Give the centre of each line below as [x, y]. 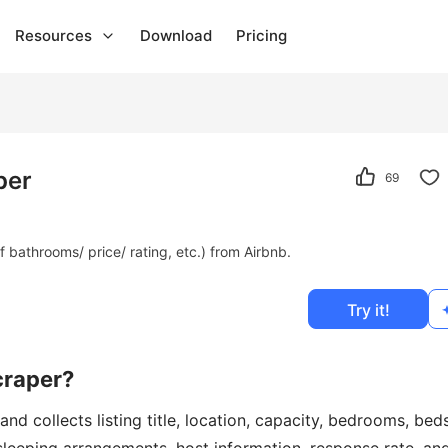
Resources [53, 35]
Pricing [261, 35]
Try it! [368, 310]
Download [176, 35]
